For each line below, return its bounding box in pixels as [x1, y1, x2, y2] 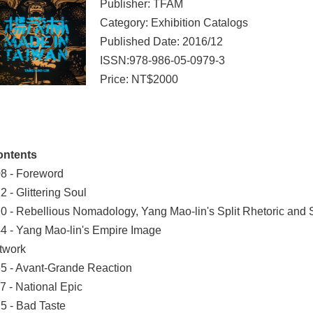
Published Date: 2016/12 [100, 36, 223, 48]
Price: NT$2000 [100, 73, 178, 86]
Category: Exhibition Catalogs [100, 17, 248, 29]
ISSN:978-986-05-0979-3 [100, 54, 225, 67]
